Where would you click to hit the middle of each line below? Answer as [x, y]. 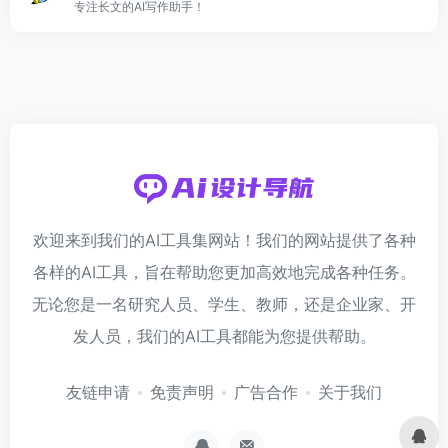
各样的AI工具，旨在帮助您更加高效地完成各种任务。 [224, 272]
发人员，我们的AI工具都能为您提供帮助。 [224, 336]
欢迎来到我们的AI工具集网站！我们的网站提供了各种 [224, 240]
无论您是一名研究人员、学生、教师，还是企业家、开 [224, 304]
